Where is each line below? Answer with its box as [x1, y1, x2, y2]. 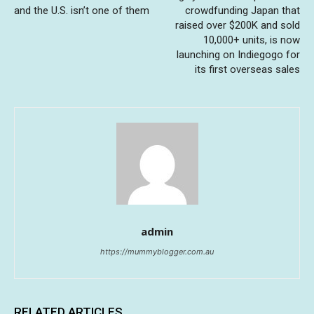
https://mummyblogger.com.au [100, 246, 214, 257]
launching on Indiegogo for [176, 48, 300, 61]
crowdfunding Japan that [184, 4, 300, 17]
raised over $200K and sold [175, 18, 300, 32]
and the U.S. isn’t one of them [14, 4, 149, 17]
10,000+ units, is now [203, 33, 300, 46]
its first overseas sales [194, 62, 300, 76]
